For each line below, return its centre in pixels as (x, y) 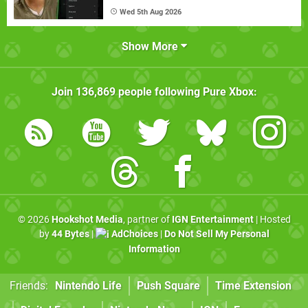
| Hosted (272, 220)
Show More (151, 47)
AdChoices (133, 234)
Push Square (168, 286)
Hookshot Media (87, 220)
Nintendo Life (88, 286)
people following (159, 92)
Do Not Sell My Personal (217, 234)
